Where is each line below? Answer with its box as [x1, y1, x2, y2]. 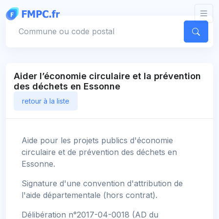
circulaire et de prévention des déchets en [22, 147, 177, 157]
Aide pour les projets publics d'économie [22, 135, 173, 146]
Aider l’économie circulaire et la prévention [14, 71, 201, 82]
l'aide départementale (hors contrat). [22, 190, 157, 200]
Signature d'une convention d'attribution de [22, 178, 183, 189]
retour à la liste [22, 97, 69, 106]
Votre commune [10, 21, 61, 29]
